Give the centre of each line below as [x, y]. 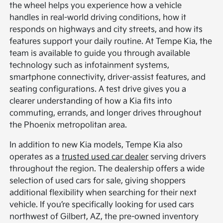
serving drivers [177, 157]
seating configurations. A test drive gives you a [98, 90]
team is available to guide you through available [100, 54]
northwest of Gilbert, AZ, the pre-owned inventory [104, 217]
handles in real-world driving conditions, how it [98, 18]
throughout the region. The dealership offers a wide [107, 169]
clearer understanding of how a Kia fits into [91, 102]
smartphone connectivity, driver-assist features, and [108, 78]
